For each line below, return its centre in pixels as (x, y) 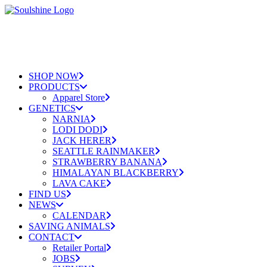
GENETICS (52, 108)
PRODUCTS (54, 87)
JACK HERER (82, 140)
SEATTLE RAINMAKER (104, 151)
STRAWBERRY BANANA (107, 162)
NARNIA (72, 119)
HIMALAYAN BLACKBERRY (116, 173)
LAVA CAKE (79, 183)
